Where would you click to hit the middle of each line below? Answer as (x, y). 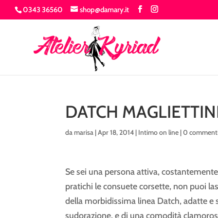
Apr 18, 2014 (116, 132)
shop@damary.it (104, 10)
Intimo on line (159, 132)
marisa (84, 132)
